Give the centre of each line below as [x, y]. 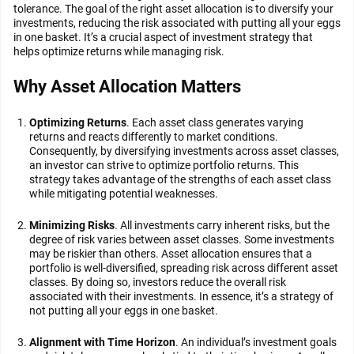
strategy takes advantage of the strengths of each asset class [180, 179]
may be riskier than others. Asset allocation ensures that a [171, 254]
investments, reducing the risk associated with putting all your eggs [177, 23]
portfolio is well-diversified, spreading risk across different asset [184, 268]
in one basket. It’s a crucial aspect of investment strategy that [163, 37]
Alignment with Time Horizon [102, 342]
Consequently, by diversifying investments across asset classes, [184, 151]
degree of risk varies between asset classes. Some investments [182, 239]
